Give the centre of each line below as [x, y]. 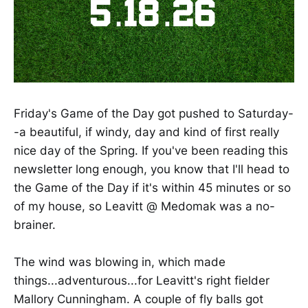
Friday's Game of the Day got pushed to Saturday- [154, 113]
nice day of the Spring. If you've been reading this [151, 150]
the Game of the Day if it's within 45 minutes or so [152, 187]
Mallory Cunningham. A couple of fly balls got [139, 299]
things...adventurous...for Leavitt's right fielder [142, 281]
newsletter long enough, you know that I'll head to [152, 169]
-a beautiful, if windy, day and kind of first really [146, 132]
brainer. [35, 224]
